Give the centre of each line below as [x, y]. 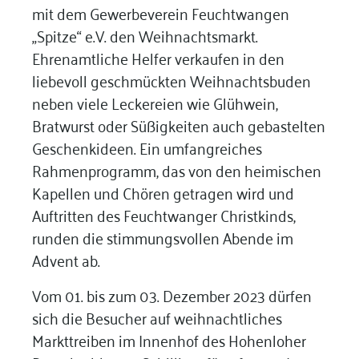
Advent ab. [66, 259]
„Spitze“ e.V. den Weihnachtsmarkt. [145, 34]
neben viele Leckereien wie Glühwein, [155, 102]
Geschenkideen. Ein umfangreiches [147, 147]
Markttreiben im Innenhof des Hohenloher [169, 339]
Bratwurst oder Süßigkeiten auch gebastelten [178, 124]
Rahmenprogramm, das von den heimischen [176, 169]
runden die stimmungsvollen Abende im [162, 236]
